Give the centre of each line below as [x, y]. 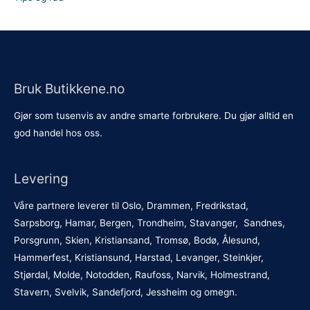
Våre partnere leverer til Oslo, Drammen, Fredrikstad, [131, 205]
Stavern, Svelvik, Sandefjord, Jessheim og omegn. [126, 292]
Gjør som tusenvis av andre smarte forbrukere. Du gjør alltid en [154, 116]
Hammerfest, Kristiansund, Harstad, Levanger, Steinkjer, [139, 257]
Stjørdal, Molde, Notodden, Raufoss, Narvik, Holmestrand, [142, 274]
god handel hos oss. [58, 133]
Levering [41, 178]
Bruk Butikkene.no [69, 88]
